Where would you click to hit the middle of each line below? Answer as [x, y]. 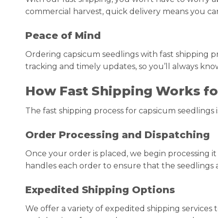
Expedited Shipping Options [100, 190]
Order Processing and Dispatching [118, 135]
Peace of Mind [63, 35]
